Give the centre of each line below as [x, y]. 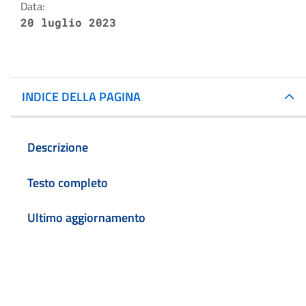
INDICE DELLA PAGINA [81, 97]
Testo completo [68, 182]
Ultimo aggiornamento [86, 218]
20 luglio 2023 [68, 22]
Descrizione [58, 147]
